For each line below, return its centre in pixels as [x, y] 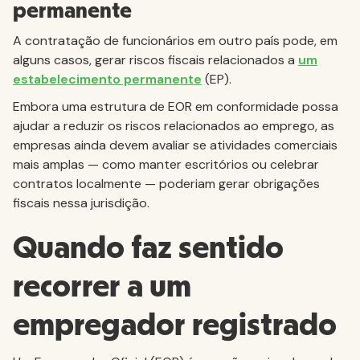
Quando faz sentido [148, 248]
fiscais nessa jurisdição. [81, 203]
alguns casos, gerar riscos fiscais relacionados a [155, 60]
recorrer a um [102, 287]
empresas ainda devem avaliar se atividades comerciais [175, 145]
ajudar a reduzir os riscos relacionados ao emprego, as [174, 126]
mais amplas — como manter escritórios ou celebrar [166, 164]
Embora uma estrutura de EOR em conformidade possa [176, 106]
